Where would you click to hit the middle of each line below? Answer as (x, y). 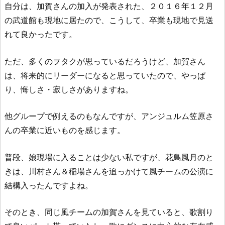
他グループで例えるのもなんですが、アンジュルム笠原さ (109, 116)
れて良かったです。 (41, 34)
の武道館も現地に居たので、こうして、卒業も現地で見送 (109, 20)
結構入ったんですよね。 (49, 185)
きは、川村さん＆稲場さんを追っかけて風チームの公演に (109, 171)
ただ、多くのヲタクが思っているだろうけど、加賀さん (105, 61)
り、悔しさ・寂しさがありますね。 (69, 89)
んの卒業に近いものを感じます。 (65, 130)
